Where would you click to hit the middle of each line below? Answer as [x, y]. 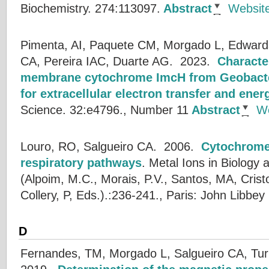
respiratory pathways [81, 163]
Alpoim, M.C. [59, 179]
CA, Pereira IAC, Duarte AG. [97, 61]
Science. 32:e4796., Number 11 [104, 110]
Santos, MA [202, 179]
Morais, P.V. [132, 179]
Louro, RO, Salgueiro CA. [89, 147]
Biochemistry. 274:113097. [90, 8]
